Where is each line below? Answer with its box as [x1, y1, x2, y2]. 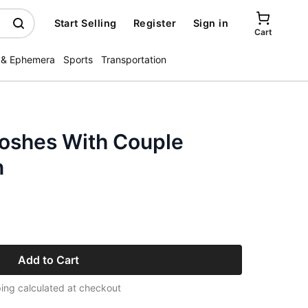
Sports [63, 54, 93, 65]
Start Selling [54, 17, 117, 29]
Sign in [192, 17, 228, 29]
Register [133, 17, 177, 29]
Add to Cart [17, 253, 79, 267]
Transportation [101, 54, 166, 65]
